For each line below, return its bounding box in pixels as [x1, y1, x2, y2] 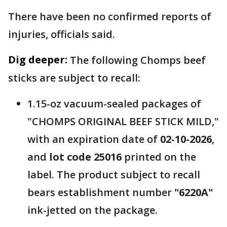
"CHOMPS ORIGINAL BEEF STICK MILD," [27, 115, 219, 129]
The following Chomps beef [70, 53, 206, 67]
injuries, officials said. [8, 27, 118, 42]
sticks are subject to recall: [8, 71, 140, 85]
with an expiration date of [27, 132, 160, 146]
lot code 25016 [49, 150, 122, 164]
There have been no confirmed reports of [8, 10, 211, 24]
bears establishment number [27, 185, 174, 200]
